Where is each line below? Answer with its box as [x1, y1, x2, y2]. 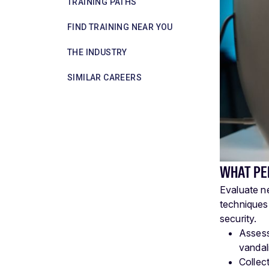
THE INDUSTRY [67, 47, 127, 57]
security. [220, 213, 257, 225]
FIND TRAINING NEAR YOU [67, 22, 173, 32]
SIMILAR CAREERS [67, 72, 142, 82]
